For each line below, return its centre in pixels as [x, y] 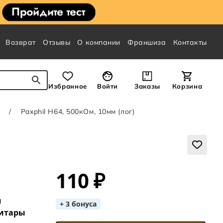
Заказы [147, 86]
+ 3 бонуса [78, 204]
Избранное [68, 86]
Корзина [187, 86]
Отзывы [57, 42]
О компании [99, 42]
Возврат [21, 42]
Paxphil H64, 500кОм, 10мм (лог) [78, 112]
